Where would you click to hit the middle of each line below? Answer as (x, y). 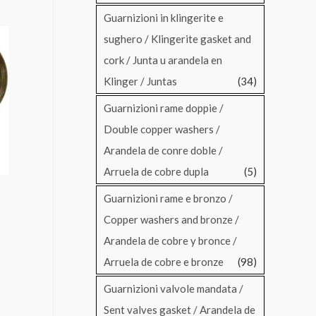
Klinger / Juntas (140, 81)
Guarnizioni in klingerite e (164, 18)
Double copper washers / (162, 129)
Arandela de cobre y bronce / (170, 241)
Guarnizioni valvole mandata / (174, 289)
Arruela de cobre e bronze (164, 262)
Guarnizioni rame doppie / (164, 108)
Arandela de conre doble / (163, 151)
